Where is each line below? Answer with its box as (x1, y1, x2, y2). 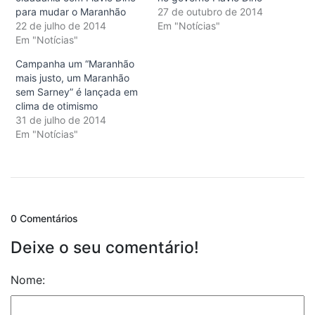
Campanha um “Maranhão (15, 58, 134, 70)
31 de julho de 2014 (15, 114, 106, 127)
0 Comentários (11, 212, 78, 225)
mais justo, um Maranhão (15, 72, 129, 84)
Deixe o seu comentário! (11, 238, 199, 258)
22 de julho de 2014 (15, 20, 106, 32)
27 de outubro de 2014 (157, 6, 263, 18)
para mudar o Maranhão (15, 6, 126, 18)
